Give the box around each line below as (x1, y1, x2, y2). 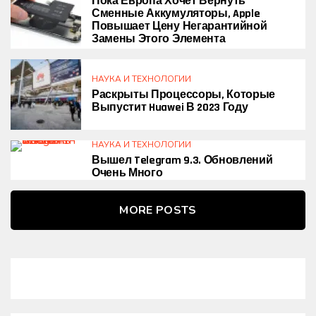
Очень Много (92, 166, 163, 181)
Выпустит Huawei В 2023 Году (92, 100, 248, 115)
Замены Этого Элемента (92, 32, 226, 47)
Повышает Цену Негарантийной (92, 19, 267, 34)
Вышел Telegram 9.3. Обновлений (92, 153, 273, 168)
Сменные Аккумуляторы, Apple (92, 6, 260, 21)
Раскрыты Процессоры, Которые (92, 87, 276, 102)
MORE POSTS (119, 202, 197, 218)
